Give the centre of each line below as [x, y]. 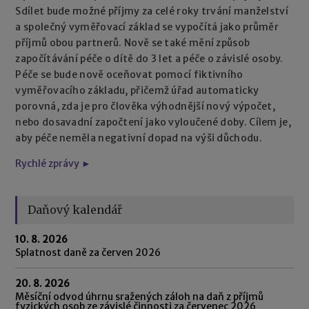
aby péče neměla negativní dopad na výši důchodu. [139, 138]
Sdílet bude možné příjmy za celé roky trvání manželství [152, 11]
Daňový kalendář [75, 209]
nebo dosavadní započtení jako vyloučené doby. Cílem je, [153, 122]
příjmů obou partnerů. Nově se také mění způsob [133, 42]
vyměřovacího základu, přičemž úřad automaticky [137, 90]
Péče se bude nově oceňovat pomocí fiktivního [129, 74]
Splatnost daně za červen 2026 [88, 252]
